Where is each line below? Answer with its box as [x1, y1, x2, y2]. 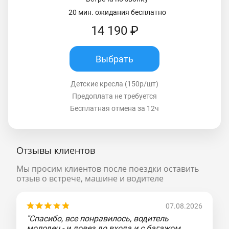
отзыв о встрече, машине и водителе [16, 173, 164, 185]
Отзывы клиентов [16, 144, 95, 157]
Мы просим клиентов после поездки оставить [16, 163, 199, 175]
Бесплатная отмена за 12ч [70, 104, 159, 113]
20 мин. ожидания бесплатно [68, 8, 166, 17]
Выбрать [96, 53, 133, 64]
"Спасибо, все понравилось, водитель [27, 214, 169, 224]
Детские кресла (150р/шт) [71, 80, 158, 88]
